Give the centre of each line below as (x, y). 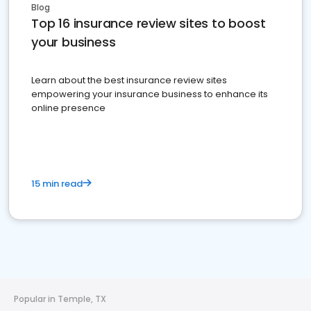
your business (74, 42)
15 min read (57, 184)
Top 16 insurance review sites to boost (149, 24)
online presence (68, 108)
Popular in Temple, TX (60, 299)
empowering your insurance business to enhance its (150, 94)
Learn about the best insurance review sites (129, 81)
